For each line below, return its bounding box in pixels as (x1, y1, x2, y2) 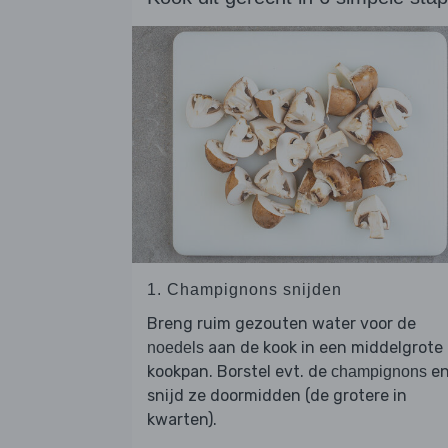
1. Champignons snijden (147, 281, 342, 299)
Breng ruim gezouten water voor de (147, 314, 416, 334)
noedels (147, 339, 204, 357)
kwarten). (147, 410, 217, 430)
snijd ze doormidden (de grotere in (147, 386, 407, 406)
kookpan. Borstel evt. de (147, 362, 331, 382)
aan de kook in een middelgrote (204, 338, 443, 358)
